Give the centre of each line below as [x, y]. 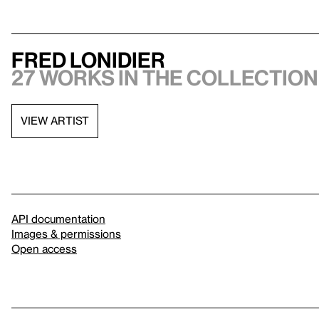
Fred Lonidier [88, 59]
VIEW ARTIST [55, 121]
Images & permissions [66, 233]
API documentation [58, 218]
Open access [44, 248]
